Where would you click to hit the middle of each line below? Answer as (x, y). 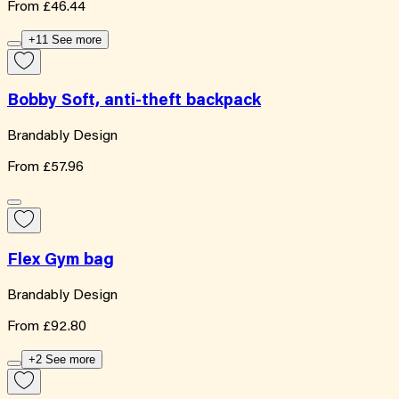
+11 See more (65, 39)
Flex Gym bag (61, 260)
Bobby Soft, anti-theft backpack (134, 102)
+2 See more (62, 359)
